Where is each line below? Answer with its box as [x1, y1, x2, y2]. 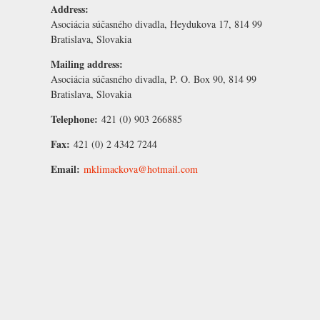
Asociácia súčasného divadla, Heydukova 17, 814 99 [51, 16, 262, 31]
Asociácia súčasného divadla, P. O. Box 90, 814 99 [51, 71, 256, 86]
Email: [51, 161, 84, 176]
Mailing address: [51, 56, 126, 71]
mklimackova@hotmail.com [84, 161, 198, 176]
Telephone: [51, 111, 101, 126]
